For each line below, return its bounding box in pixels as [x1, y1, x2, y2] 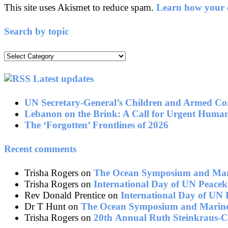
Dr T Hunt [24, 201, 66, 212]
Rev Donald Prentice [24, 189, 105, 201]
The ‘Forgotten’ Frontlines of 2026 [24, 120, 168, 131]
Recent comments [4, 144, 76, 155]
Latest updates [33, 73, 94, 84]
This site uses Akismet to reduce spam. [4, 2, 156, 13]
